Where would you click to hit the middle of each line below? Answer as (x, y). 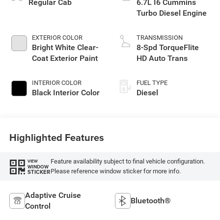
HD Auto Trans (162, 58)
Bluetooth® (151, 201)
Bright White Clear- (65, 47)
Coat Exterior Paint (65, 58)
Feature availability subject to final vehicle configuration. (127, 162)
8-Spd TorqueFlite (168, 47)
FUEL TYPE (152, 82)
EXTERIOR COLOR (57, 37)
